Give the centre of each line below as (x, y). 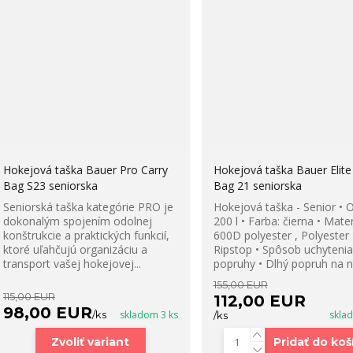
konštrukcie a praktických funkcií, (86, 236)
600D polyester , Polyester (281, 236)
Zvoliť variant (91, 342)
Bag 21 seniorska (257, 186)
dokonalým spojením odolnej (77, 221)
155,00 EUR (240, 285)
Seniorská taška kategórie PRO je (88, 207)
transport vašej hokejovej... (72, 264)
